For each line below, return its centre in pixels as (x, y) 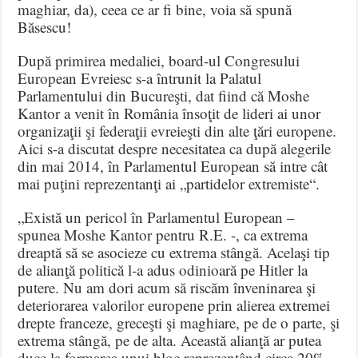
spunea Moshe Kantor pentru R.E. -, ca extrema (163, 235)
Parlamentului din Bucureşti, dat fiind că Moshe (164, 96)
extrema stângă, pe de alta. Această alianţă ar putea (170, 340)
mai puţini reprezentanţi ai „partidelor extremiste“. (169, 184)
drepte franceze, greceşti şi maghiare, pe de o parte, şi (179, 323)
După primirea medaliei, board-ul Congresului (159, 61)
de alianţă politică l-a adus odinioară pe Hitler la (163, 270)
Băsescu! (45, 27)
